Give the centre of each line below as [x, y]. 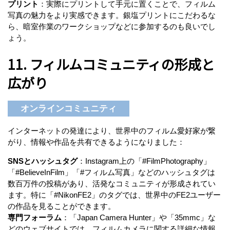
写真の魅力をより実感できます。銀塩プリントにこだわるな [112, 15]
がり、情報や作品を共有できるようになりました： [96, 142]
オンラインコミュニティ [69, 108]
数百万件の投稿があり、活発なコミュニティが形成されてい [112, 183]
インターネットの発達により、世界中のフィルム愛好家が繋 [112, 130]
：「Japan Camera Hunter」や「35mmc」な [139, 217]
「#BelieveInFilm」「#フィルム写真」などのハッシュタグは [111, 172]
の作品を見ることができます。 [62, 206]
